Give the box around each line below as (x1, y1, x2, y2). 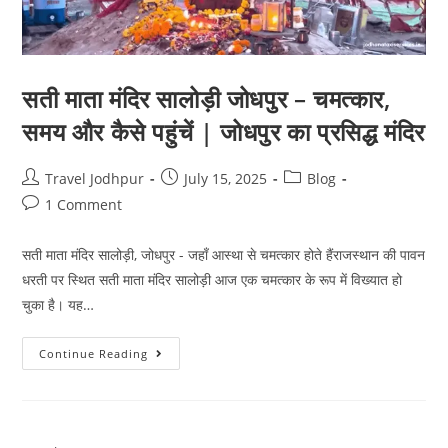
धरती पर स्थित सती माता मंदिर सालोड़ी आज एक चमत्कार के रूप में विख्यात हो (22, 269, 403, 289)
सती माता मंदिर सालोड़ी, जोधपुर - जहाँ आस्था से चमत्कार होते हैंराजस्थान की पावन (22, 244, 426, 264)
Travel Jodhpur (45, 168, 145, 188)
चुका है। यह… (22, 294, 95, 314)
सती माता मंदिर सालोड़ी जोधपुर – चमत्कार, (22, 81, 391, 115)
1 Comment (45, 194, 123, 214)
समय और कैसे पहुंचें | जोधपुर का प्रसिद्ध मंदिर (22, 114, 426, 148)
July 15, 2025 (184, 168, 268, 188)
